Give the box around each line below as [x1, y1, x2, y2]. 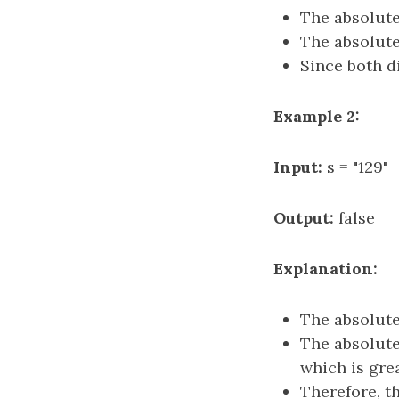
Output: [273, 208, 334, 228]
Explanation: [273, 258, 378, 279]
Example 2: [273, 106, 360, 126]
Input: [273, 157, 322, 177]
